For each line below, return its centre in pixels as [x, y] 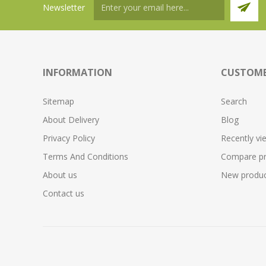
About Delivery [71, 120]
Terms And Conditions [85, 156]
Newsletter [64, 7]
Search [234, 101]
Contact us [64, 193]
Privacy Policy [69, 138]
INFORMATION [77, 72]
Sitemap [58, 101]
